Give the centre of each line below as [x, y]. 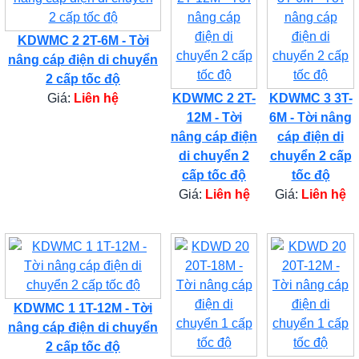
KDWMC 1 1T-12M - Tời [83, 308]
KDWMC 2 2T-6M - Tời [83, 40]
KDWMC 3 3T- [311, 98]
